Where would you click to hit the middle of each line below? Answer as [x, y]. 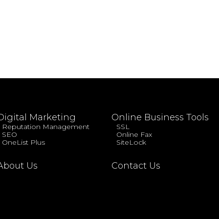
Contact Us [136, 165]
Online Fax [134, 134]
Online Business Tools [160, 117]
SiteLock [131, 142]
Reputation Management [46, 126]
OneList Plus [24, 142]
